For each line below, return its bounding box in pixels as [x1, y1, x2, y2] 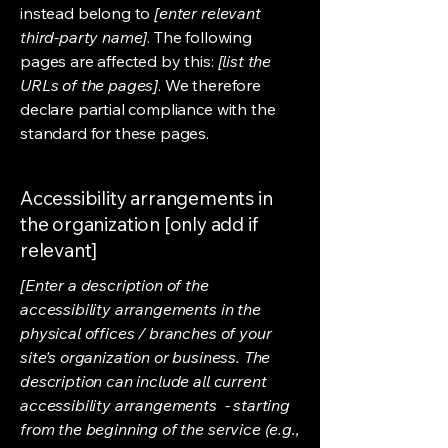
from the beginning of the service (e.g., [20, 419, 300, 439]
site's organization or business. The [20, 347, 271, 367]
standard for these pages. [20, 123, 209, 143]
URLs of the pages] [20, 75, 159, 95]
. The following [147, 27, 252, 47]
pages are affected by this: [20, 51, 218, 71]
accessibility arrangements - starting [20, 395, 290, 415]
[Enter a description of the [20, 275, 209, 295]
